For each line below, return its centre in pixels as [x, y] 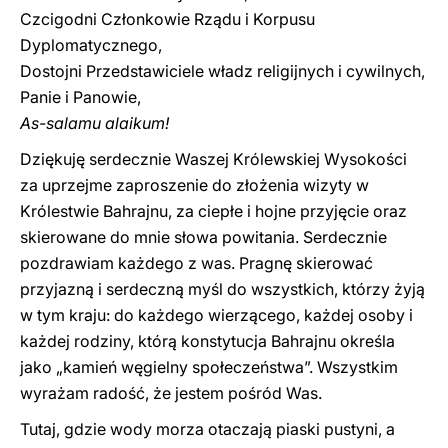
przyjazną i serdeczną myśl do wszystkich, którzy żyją [222, 289]
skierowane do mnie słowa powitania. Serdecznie [203, 237]
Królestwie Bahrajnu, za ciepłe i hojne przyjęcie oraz [213, 211]
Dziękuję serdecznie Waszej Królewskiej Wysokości [213, 159]
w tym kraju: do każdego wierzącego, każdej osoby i [216, 315]
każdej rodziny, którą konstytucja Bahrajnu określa [207, 341]
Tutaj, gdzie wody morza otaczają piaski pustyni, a [207, 429]
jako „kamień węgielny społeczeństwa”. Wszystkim [209, 367]
